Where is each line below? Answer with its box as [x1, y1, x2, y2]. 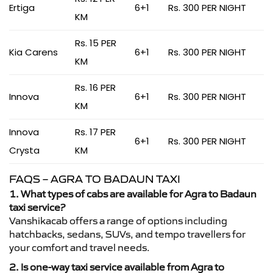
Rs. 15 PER [75, 37, 116, 49]
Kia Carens [9, 46, 58, 58]
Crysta [9, 144, 40, 157]
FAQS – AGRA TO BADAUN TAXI [9, 172, 180, 186]
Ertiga [9, 1, 35, 14]
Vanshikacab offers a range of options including [9, 214, 227, 227]
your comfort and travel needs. [9, 241, 150, 253]
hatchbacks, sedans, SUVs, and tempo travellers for [9, 228, 246, 240]
